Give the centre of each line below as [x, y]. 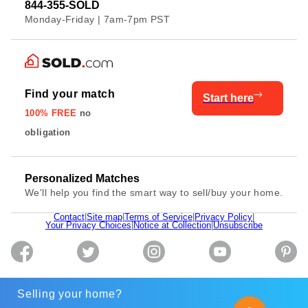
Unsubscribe [238, 225]
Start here [228, 98]
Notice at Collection [172, 225]
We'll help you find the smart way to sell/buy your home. [154, 193]
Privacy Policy [223, 217]
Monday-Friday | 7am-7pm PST [98, 20]
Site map [104, 217]
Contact [69, 217]
